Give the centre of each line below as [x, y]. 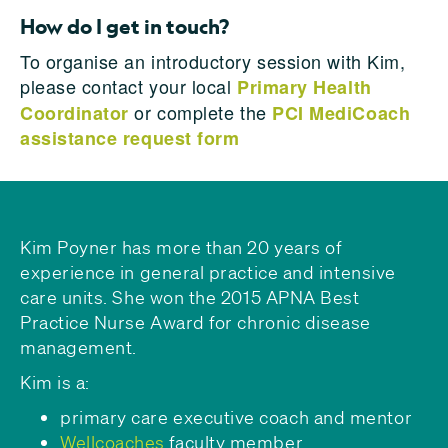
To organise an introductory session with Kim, [213, 61]
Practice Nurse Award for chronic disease [195, 322]
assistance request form [130, 138]
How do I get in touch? [128, 26]
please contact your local [129, 86]
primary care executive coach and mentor [238, 417]
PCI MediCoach [341, 113]
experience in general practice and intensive [208, 272]
